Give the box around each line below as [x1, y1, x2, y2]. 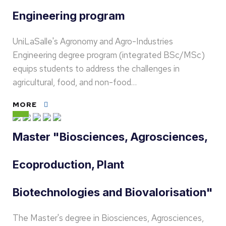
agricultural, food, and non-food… [13, 77, 137, 88]
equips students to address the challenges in [13, 63, 180, 74]
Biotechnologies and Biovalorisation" [13, 186, 213, 199]
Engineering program [13, 9, 125, 22]
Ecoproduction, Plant [13, 158, 124, 171]
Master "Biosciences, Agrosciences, [13, 130, 207, 143]
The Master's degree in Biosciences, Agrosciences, [13, 212, 204, 223]
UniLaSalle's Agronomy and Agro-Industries [13, 36, 173, 47]
